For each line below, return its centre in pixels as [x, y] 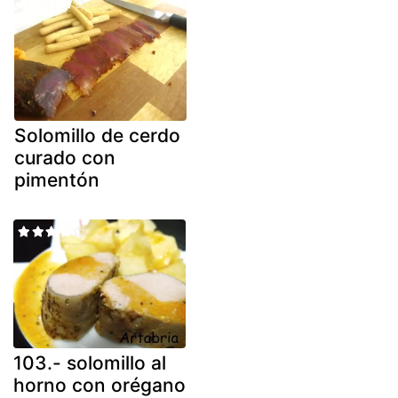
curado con [65, 157]
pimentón [57, 179]
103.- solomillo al [90, 363]
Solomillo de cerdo [97, 135]
